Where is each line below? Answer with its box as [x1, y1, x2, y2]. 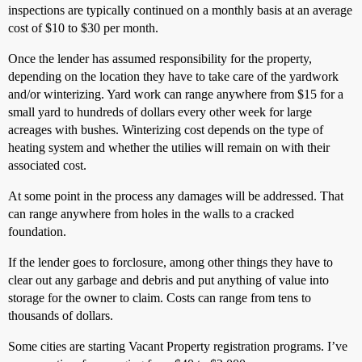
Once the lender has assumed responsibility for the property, [8, 52, 312, 66]
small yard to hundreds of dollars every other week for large [8, 105, 312, 120]
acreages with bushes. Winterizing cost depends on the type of [8, 123, 323, 137]
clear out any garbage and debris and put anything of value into [8, 273, 329, 288]
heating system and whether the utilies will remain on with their [8, 141, 330, 155]
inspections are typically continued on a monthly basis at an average [8, 3, 352, 18]
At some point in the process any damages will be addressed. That [8, 189, 343, 204]
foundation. [8, 225, 66, 239]
